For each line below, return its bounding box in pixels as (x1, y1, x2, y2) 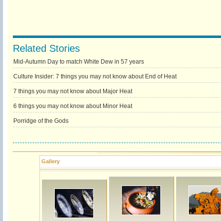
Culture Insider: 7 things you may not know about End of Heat (13, 73, 177, 80)
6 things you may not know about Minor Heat (13, 103, 132, 110)
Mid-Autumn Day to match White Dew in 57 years (13, 58, 144, 65)
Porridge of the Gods (13, 117, 69, 124)
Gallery (41, 158, 60, 164)
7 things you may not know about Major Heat (13, 88, 132, 95)
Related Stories (12, 43, 80, 54)
